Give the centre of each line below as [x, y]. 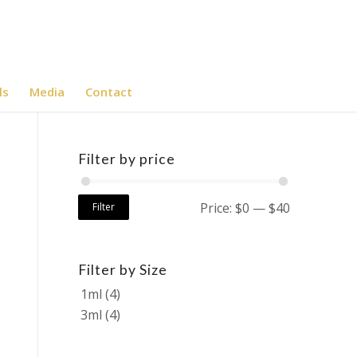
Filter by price [126, 159]
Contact [109, 92]
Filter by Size [122, 269]
